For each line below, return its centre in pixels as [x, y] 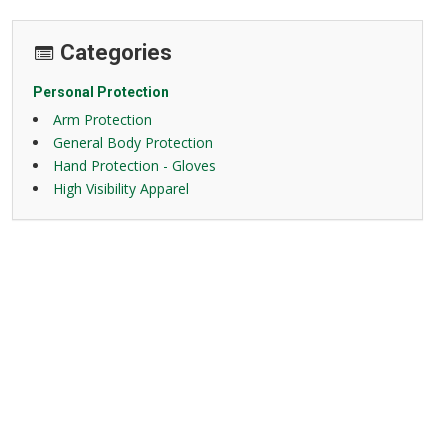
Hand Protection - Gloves [134, 165]
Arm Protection [102, 119]
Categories [115, 52]
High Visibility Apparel [120, 188]
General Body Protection [132, 142]
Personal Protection [100, 92]
